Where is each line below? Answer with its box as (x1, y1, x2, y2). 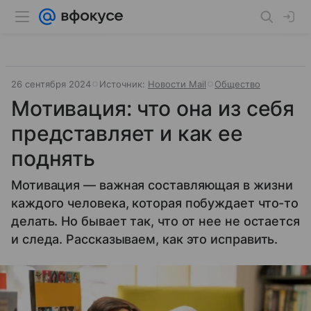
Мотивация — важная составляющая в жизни (11, 178, 293, 192)
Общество (215, 78, 260, 90)
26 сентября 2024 (11, 78, 91, 90)
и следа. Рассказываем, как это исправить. (11, 232, 278, 246)
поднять (11, 146, 95, 171)
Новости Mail (148, 78, 206, 90)
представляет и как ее (11, 121, 243, 146)
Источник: (99, 78, 148, 90)
